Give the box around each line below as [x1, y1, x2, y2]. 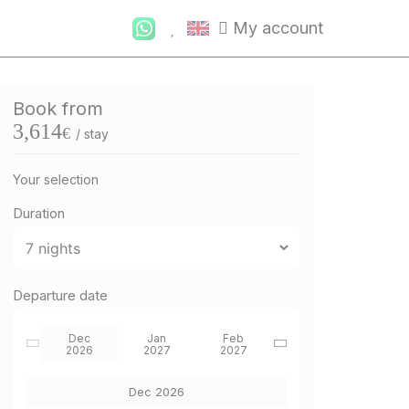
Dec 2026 [129, 384, 184, 400]
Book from [13, 98, 103, 121]
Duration [13, 204, 65, 223]
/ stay [76, 126, 109, 142]
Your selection [13, 172, 99, 188]
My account [233, 18, 323, 37]
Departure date [13, 287, 108, 305]
